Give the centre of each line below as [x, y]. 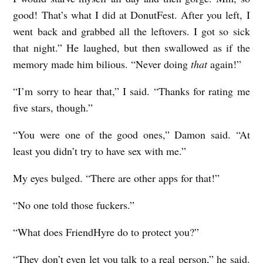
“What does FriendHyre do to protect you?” [106, 232]
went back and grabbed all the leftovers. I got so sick [131, 31]
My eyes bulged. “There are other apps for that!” [117, 178]
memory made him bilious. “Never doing [102, 64]
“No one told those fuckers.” [74, 205]
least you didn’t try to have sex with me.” [100, 151]
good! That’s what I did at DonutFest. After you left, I [131, 15]
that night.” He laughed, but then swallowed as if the [131, 48]
